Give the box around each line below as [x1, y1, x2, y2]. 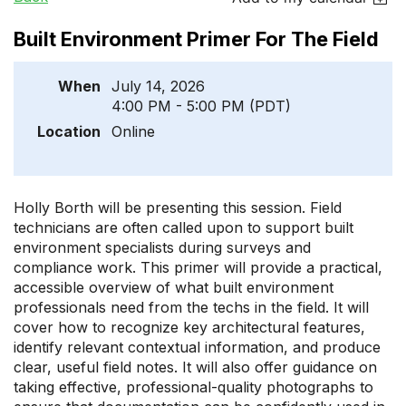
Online [111, 122, 155, 140]
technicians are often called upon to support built [14, 218, 353, 237]
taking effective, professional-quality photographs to [14, 378, 373, 396]
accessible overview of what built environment [14, 278, 333, 296]
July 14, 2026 [111, 77, 205, 95]
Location [37, 122, 101, 140]
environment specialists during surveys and [14, 238, 311, 256]
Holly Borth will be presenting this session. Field [14, 198, 342, 217]
